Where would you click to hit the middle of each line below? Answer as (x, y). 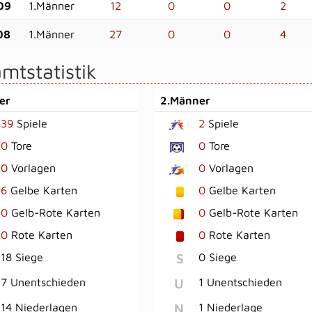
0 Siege (217, 257)
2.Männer (185, 100)
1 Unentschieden (240, 282)
